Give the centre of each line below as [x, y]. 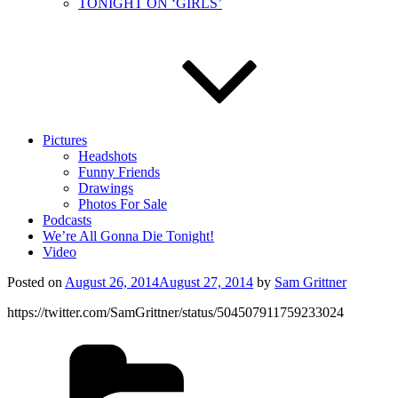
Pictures [65, 140]
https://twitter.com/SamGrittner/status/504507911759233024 [175, 312]
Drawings [106, 188]
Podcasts [67, 220]
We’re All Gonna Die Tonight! [128, 236]
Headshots [107, 156]
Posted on [35, 282]
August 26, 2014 [112, 282]
